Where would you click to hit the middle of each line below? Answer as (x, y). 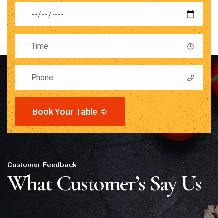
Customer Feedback (42, 165)
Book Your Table (65, 112)
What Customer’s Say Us (104, 183)
